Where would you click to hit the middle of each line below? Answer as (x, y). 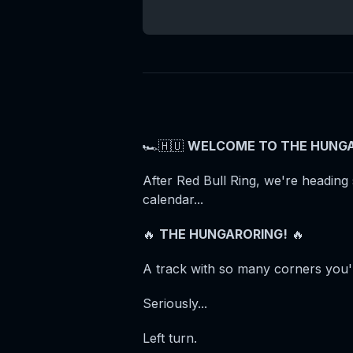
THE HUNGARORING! (223, 234)
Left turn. (169, 338)
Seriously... (175, 303)
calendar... (173, 199)
